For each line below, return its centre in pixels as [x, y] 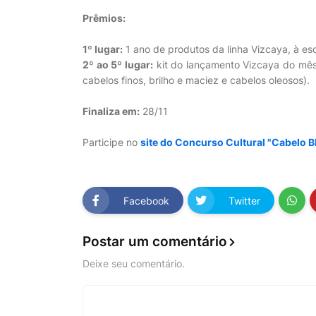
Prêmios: [104, 18]
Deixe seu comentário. [134, 263]
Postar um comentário [155, 242]
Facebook [146, 200]
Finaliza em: [111, 111]
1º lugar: [103, 49]
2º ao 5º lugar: [118, 65]
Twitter [244, 200]
